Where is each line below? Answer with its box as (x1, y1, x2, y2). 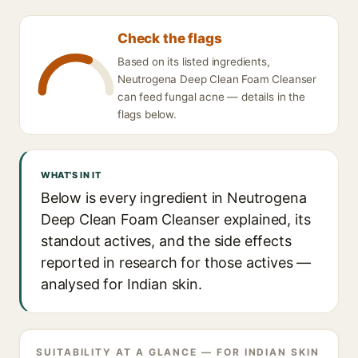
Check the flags (117, 30, 222, 46)
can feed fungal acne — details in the (117, 90, 305, 103)
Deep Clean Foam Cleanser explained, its (41, 211, 311, 228)
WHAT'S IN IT (41, 169, 101, 181)
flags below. (117, 108, 177, 121)
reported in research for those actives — (41, 254, 312, 271)
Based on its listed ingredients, (117, 55, 270, 68)
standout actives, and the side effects (41, 233, 292, 249)
